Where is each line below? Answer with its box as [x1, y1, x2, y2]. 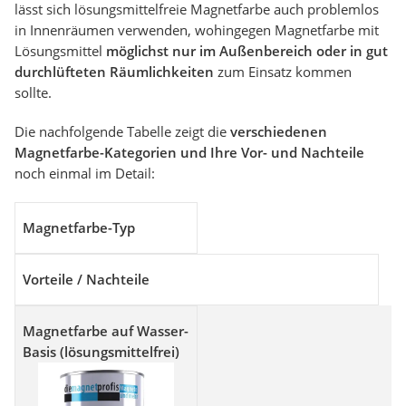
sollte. [14, 82, 52, 101]
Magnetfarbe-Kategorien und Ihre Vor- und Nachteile [14, 142, 364, 161]
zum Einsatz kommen [214, 62, 352, 81]
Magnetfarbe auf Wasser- [23, 321, 188, 340]
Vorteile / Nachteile [23, 269, 150, 288]
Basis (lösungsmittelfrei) [23, 342, 179, 361]
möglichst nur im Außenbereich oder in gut [106, 41, 388, 60]
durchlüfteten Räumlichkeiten [14, 62, 214, 81]
